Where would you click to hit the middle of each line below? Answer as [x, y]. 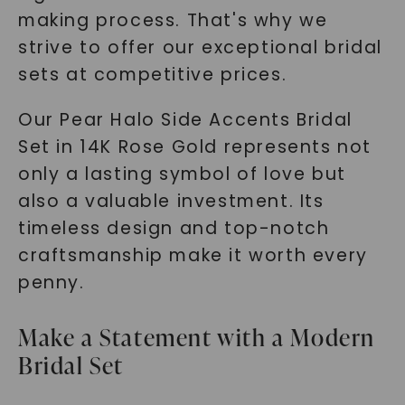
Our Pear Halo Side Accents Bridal [185, 120]
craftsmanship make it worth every [193, 255]
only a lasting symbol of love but [182, 174]
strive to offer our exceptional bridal [200, 47]
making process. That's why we [173, 20]
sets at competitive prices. [152, 75]
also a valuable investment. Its [171, 201]
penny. [51, 283]
